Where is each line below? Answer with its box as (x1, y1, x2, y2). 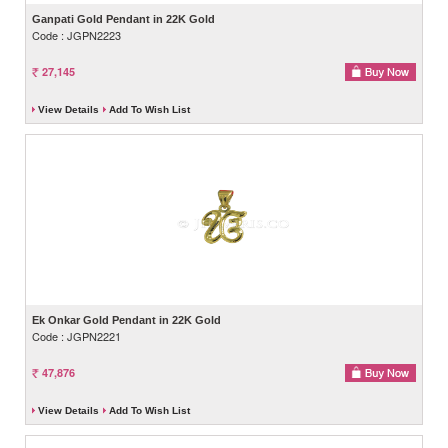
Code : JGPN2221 (32, 327, 121, 344)
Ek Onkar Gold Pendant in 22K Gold (32, 313, 221, 326)
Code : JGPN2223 (32, 26, 121, 43)
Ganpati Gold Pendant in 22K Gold (32, 12, 215, 25)
